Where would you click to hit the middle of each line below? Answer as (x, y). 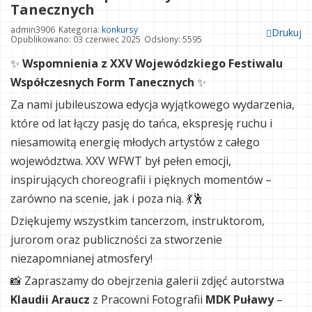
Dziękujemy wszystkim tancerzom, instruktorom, (138, 221)
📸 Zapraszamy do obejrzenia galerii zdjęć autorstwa (147, 281)
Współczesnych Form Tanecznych (102, 83)
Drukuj (287, 33)
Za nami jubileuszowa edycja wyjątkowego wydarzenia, (153, 105)
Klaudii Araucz (50, 300)
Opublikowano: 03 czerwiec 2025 (76, 39)
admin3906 (33, 30)
